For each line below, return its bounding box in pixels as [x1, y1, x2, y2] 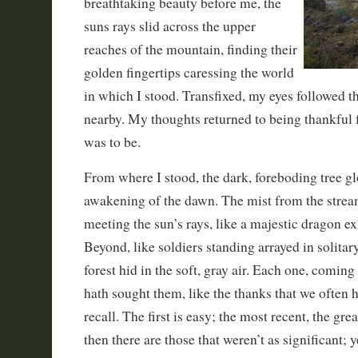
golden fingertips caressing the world [83, 62, 294, 82]
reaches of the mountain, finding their [83, 39, 297, 58]
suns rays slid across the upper [83, 16, 256, 35]
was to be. [83, 132, 141, 151]
